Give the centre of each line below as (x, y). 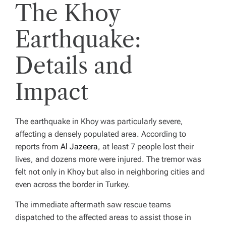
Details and (74, 65)
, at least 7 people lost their (146, 146)
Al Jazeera (79, 146)
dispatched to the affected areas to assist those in (103, 217)
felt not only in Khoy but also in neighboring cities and (110, 172)
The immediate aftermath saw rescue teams (93, 204)
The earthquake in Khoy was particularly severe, (99, 121)
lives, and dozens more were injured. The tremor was (108, 159)
